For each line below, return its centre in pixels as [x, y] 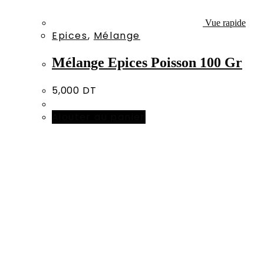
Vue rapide [224, 23]
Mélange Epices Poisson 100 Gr [147, 63]
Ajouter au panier [99, 117]
